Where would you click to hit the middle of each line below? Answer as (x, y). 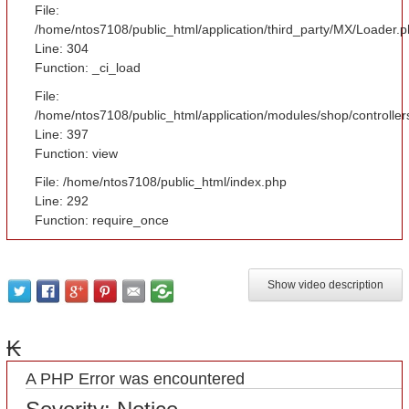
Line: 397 (62, 134)
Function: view (77, 153)
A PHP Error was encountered (136, 379)
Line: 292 (62, 201)
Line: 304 (62, 48)
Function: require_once (102, 220)
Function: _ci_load (88, 68)
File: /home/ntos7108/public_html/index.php (161, 182)
